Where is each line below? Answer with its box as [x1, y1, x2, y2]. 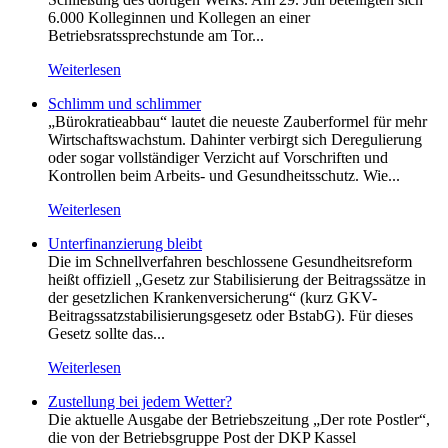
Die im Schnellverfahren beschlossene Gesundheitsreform [48, 252, 412, 270]
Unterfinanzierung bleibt [48, 234, 202, 252]
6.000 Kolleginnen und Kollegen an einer [48, 8, 310, 26]
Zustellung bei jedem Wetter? [48, 392, 232, 410]
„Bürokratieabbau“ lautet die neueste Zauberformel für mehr [48, 112, 427, 130]
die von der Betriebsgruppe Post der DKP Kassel [48, 428, 356, 446]
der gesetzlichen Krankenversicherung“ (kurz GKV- [48, 288, 377, 306]
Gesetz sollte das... [48, 324, 165, 342]
